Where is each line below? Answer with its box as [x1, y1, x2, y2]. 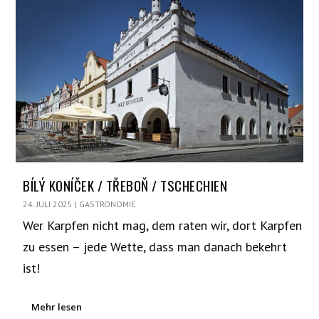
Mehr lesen [31, 300, 83, 313]
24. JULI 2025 [23, 198, 73, 209]
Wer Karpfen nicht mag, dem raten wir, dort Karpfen [23, 216, 303, 234]
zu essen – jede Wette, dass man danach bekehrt [23, 238, 288, 255]
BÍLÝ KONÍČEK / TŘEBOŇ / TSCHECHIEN [23, 174, 228, 195]
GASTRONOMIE [79, 198, 136, 209]
